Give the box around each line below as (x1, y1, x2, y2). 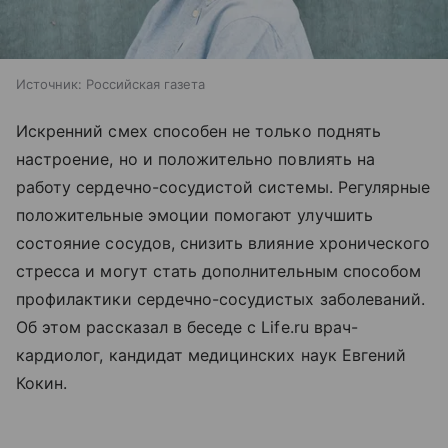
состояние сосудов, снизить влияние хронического (16, 233, 431, 254)
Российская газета (86, 76, 205, 93)
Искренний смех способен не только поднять (16, 121, 381, 142)
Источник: (16, 76, 82, 93)
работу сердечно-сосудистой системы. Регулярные (16, 177, 431, 198)
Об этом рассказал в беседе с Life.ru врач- (16, 317, 359, 338)
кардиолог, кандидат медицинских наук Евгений (16, 345, 407, 366)
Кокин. (16, 373, 68, 394)
